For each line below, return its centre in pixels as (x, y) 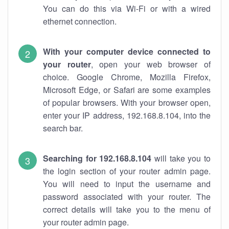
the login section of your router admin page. (127, 171)
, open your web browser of (151, 64)
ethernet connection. (80, 21)
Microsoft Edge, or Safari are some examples (127, 90)
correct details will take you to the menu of (127, 209)
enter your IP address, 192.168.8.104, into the (127, 115)
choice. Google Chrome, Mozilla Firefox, (127, 77)
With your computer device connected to (127, 51)
